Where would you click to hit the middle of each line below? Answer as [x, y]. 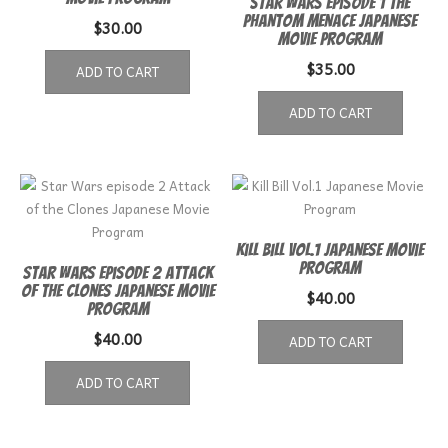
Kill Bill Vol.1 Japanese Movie [330, 249]
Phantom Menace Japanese [330, 20]
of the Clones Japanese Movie [117, 290]
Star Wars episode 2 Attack [117, 272]
